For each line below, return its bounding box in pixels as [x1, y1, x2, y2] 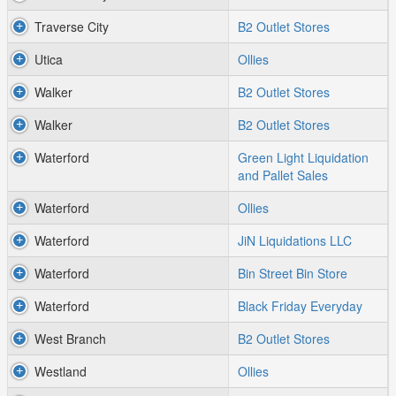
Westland [34, 362, 87, 380]
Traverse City [34, 18, 109, 35]
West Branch [34, 330, 106, 347]
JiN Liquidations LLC [238, 232, 352, 249]
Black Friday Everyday [238, 297, 362, 315]
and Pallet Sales [238, 166, 328, 184]
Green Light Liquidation [238, 148, 369, 166]
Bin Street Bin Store [238, 264, 347, 282]
